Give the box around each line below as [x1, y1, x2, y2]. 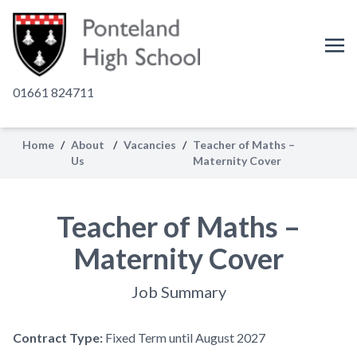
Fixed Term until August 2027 [105, 330, 265, 345]
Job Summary [131, 282, 226, 301]
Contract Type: [13, 330, 105, 345]
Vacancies [124, 138, 177, 151]
